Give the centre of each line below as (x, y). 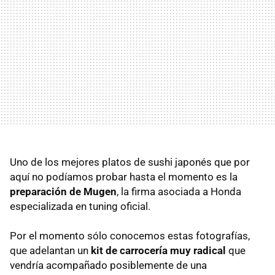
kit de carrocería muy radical (158, 251)
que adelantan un (50, 251)
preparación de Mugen (63, 192)
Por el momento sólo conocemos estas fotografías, (130, 236)
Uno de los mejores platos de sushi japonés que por (130, 162)
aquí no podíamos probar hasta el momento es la (124, 177)
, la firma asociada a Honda (179, 192)
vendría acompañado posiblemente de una (108, 265)
